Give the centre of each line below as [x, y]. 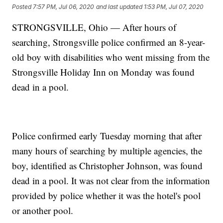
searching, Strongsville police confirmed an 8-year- [109, 42]
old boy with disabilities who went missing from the [111, 57]
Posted [23, 6]
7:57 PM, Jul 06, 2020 [64, 6]
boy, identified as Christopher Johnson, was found [108, 166]
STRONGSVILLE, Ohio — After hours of [94, 27]
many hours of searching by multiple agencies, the [107, 151]
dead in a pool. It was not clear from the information [111, 181]
